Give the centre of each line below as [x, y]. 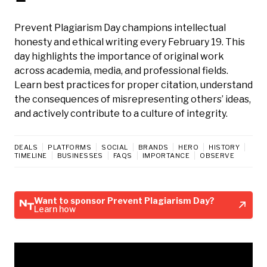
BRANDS [153, 147]
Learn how [55, 209]
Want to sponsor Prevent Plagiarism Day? [124, 200]
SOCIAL [115, 147]
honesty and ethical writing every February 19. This [130, 42]
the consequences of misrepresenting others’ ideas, [133, 99]
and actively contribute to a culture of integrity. [121, 113]
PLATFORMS [70, 147]
